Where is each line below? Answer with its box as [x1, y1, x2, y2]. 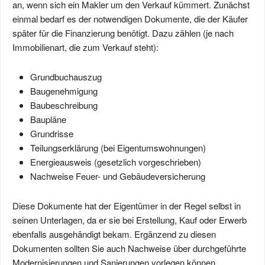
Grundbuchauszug [30, 70, 102, 83]
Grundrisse [30, 127, 73, 140]
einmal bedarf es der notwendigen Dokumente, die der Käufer [12, 12, 248, 25]
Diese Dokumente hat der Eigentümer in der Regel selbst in [12, 199, 241, 212]
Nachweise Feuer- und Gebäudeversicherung [30, 170, 205, 182]
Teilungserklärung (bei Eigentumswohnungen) [30, 141, 206, 154]
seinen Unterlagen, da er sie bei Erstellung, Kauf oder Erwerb [12, 214, 247, 226]
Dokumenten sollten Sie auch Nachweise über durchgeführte [12, 242, 246, 254]
